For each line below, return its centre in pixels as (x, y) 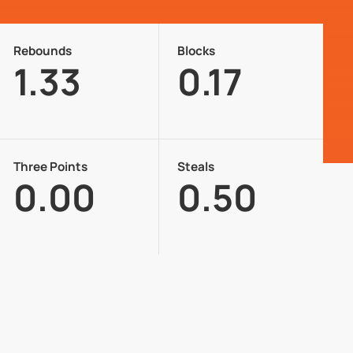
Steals (196, 167)
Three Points (51, 167)
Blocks (197, 51)
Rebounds (43, 51)
